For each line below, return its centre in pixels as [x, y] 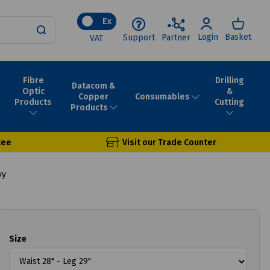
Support [139, 37]
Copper [94, 96]
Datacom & [94, 86]
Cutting [229, 102]
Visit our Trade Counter [169, 142]
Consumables [162, 96]
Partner [176, 37]
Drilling [229, 80]
